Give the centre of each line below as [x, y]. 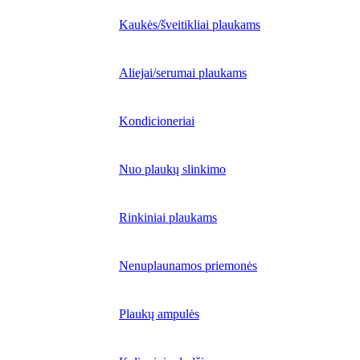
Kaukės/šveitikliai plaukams [190, 25]
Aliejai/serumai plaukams [183, 73]
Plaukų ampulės [159, 314]
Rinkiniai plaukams [168, 217]
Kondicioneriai [157, 121]
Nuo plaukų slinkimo [172, 169]
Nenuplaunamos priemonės [188, 266]
